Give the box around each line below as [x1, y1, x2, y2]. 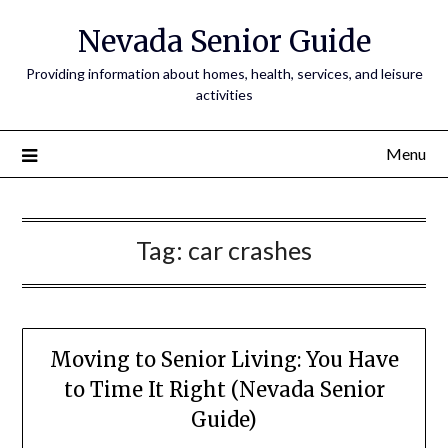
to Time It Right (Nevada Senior [63, 377, 385, 403]
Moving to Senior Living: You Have [49, 347, 399, 373]
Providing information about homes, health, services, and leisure [25, 65, 423, 82]
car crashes [188, 235, 312, 265]
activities [195, 86, 253, 103]
